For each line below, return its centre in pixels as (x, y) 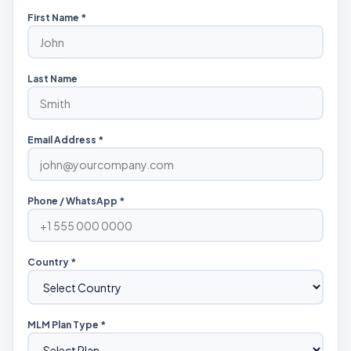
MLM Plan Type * (67, 325)
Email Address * (65, 140)
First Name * (57, 18)
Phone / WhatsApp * (76, 201)
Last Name (52, 79)
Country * (52, 262)
